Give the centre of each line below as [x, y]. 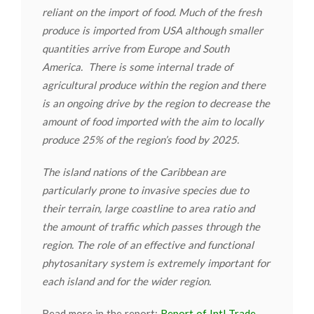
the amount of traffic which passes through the [151, 226]
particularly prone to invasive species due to [145, 190]
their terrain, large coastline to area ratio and [148, 208]
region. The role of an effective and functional [148, 245]
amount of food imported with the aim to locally [153, 121]
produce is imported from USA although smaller [152, 30]
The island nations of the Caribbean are [134, 172]
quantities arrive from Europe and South [136, 48]
